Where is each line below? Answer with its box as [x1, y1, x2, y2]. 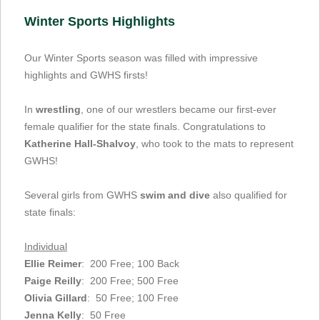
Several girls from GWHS [24, 189, 140, 201]
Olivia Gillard [24, 291, 87, 304]
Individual [24, 240, 67, 252]
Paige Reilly [24, 274, 81, 286]
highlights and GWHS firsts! [24, 69, 151, 81]
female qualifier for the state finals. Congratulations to [24, 120, 266, 132]
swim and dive [140, 189, 210, 201]
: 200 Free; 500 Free [81, 274, 179, 286]
